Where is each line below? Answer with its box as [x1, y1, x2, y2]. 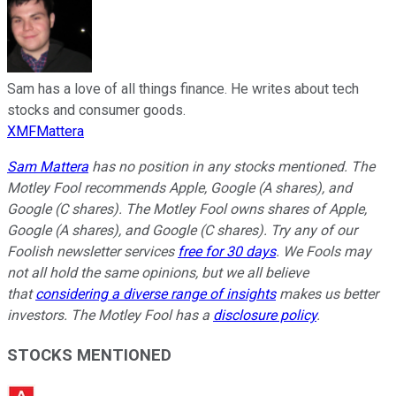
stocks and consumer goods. [7, 102, 186, 119]
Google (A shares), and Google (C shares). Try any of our [7, 222, 357, 240]
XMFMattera [7, 123, 84, 141]
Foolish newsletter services [7, 243, 178, 261]
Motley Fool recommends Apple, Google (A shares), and [7, 179, 352, 197]
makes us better [276, 286, 378, 303]
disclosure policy [213, 307, 316, 324]
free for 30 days [178, 243, 276, 261]
